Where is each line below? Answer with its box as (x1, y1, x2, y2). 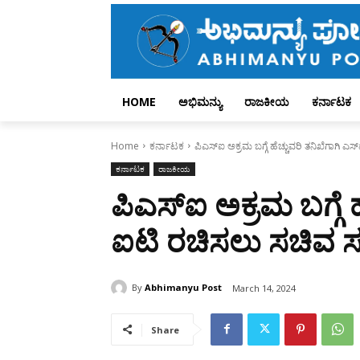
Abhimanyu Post (145, 281, 222, 294)
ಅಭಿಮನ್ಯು (178, 93, 222, 109)
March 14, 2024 (232, 281, 296, 294)
